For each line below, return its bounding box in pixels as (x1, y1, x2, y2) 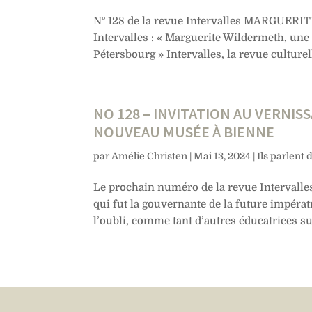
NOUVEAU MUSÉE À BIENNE (93, 121, 275, 141)
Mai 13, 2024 (194, 150, 251, 162)
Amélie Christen (111, 150, 188, 162)
